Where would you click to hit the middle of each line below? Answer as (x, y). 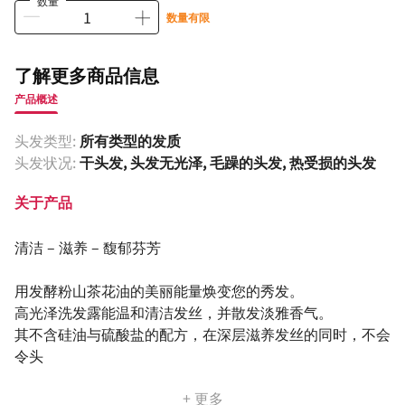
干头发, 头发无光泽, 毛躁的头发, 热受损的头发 (228, 161)
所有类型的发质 (130, 140)
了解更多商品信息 (87, 74)
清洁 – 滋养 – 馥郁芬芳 (88, 246)
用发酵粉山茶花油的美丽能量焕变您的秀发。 (159, 290)
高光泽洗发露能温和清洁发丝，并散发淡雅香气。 (174, 311)
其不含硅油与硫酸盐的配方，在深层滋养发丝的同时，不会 (202, 333)
